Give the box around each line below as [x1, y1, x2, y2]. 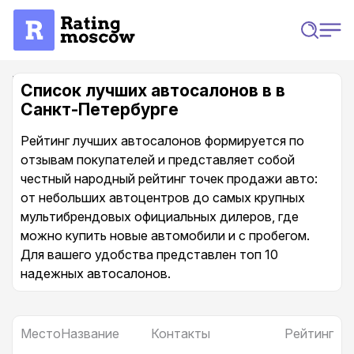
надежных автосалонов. [21, 265, 171, 281]
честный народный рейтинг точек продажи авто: [21, 171, 318, 186]
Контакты [151, 326, 211, 341]
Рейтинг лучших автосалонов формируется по [21, 133, 304, 149]
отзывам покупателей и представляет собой [21, 152, 295, 168]
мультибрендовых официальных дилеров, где [21, 209, 299, 224]
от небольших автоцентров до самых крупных [21, 190, 305, 205]
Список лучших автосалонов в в [21, 81, 285, 100]
